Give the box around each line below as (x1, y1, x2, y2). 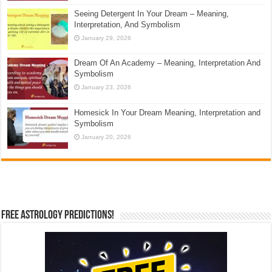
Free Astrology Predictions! (1, 209, 115, 222)
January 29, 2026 (81, 35, 132, 42)
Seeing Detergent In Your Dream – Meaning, (74, 9, 229, 19)
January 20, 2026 (81, 133, 132, 140)
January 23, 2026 (81, 84, 132, 91)
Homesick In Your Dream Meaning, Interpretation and (74, 107, 261, 117)
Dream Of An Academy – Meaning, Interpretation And (74, 58, 261, 68)
